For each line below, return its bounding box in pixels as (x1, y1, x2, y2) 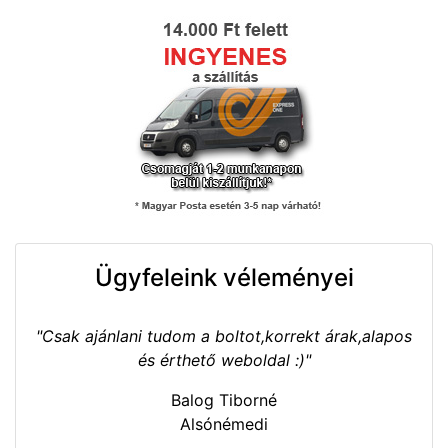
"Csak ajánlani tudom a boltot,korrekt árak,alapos (36, 325, 412, 346)
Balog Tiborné (171, 389, 277, 410)
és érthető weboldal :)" (137, 349, 311, 370)
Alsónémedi (180, 413, 268, 434)
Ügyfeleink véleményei (94, 262, 354, 292)
